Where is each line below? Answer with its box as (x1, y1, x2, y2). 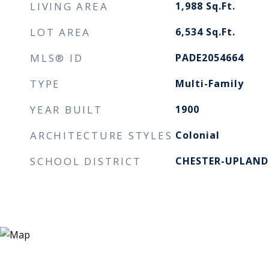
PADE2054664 (175, 51, 244, 64)
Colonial (175, 128, 220, 142)
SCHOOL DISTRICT (30, 154, 142, 168)
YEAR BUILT (30, 103, 103, 116)
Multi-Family (175, 77, 244, 90)
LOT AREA (30, 25, 91, 39)
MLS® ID (30, 51, 83, 65)
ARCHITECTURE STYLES (30, 128, 173, 142)
